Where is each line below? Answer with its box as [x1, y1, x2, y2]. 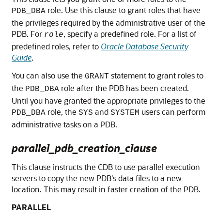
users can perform [139, 106, 205, 117]
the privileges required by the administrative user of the [12, 17, 205, 28]
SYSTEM [110, 108, 139, 117]
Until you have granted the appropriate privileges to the [12, 95, 205, 106]
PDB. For [12, 28, 44, 39]
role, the [46, 106, 78, 117]
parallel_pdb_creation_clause [12, 140, 157, 155]
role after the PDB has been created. [59, 82, 189, 93]
